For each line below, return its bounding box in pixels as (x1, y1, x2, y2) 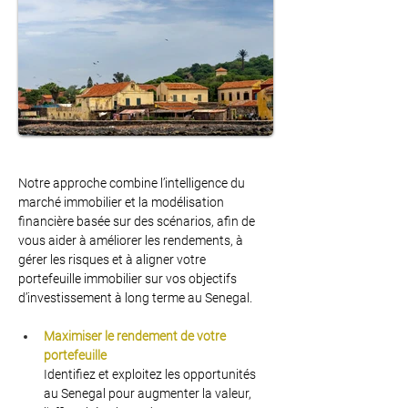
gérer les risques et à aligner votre (18, 252, 209, 267)
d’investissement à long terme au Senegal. (18, 291, 252, 305)
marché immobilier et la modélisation (18, 195, 227, 209)
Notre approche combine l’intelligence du (18, 176, 248, 190)
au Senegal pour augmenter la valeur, (44, 386, 254, 401)
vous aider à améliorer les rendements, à (18, 233, 246, 248)
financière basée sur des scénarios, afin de (18, 214, 258, 229)
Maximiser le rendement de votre (44, 329, 229, 343)
